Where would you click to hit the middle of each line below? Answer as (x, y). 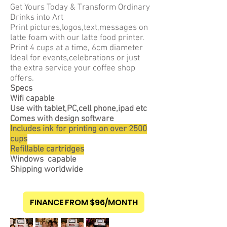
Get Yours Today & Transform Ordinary (80, 8)
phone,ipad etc (119, 109)
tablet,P (58, 109)
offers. (22, 79)
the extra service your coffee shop (73, 68)
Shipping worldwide (47, 170)
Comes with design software (62, 119)
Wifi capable (32, 99)
